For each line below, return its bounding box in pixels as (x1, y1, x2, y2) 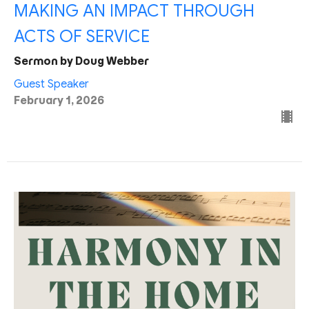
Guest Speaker (14, 77, 89, 92)
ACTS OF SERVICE (14, 26, 150, 48)
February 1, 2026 (14, 94, 104, 108)
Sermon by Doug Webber (14, 54, 149, 68)
